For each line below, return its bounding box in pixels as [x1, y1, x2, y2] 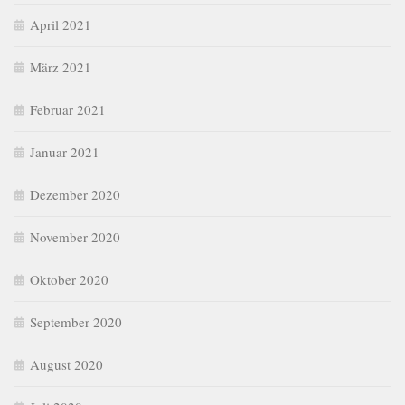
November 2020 [30, 228, 120, 247]
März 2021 [30, 58, 91, 77]
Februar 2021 [30, 100, 106, 119]
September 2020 [30, 313, 122, 332]
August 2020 [30, 355, 103, 374]
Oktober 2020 [30, 270, 108, 289]
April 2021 [30, 15, 91, 34]
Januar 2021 [30, 143, 99, 162]
